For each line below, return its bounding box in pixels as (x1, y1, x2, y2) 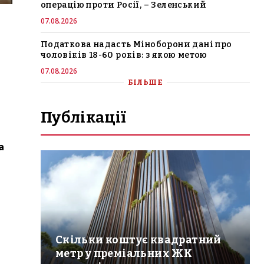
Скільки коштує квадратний (55, 233, 222, 246)
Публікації (40, 108, 127, 127)
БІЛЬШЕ (127, 77, 163, 87)
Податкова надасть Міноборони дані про (40, 39, 232, 49)
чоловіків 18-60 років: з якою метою (40, 49, 207, 60)
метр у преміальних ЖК (55, 246, 193, 260)
